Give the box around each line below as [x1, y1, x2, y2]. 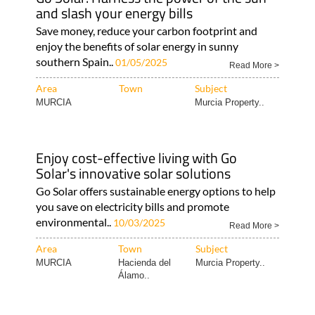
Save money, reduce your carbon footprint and [35, 120, 257, 134]
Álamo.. [117, 33, 150, 44]
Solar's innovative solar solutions [35, 259, 231, 281]
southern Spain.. [35, 151, 115, 165]
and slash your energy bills [35, 98, 193, 120]
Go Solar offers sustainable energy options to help [35, 281, 276, 294]
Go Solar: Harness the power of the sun [35, 83, 266, 105]
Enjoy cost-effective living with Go [35, 243, 237, 265]
